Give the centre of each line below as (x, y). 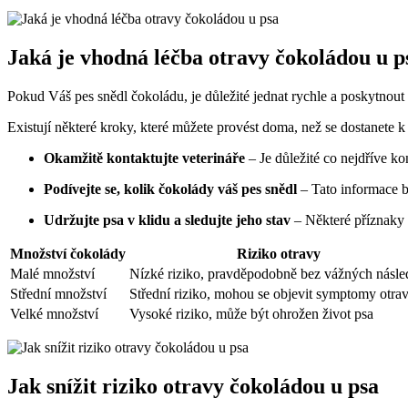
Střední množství (58, 293)
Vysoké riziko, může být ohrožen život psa (251, 313)
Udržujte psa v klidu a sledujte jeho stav (167, 219)
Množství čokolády (68, 253)
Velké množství (54, 313)
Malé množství (52, 273)
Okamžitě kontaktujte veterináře (144, 158)
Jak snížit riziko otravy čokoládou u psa (193, 386)
